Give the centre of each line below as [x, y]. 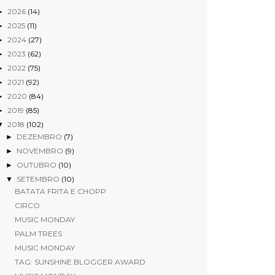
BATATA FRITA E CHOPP [61, 192]
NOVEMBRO [41, 151]
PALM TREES [39, 234]
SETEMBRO [39, 179]
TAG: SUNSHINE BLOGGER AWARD [80, 262]
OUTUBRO [37, 165]
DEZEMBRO [40, 137]
